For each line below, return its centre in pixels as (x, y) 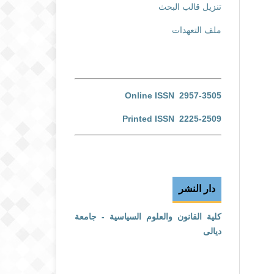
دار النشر (197, 188)
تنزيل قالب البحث (190, 6)
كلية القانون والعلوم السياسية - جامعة (148, 216)
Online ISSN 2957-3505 (173, 95)
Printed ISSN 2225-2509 (172, 118)
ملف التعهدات (197, 30)
